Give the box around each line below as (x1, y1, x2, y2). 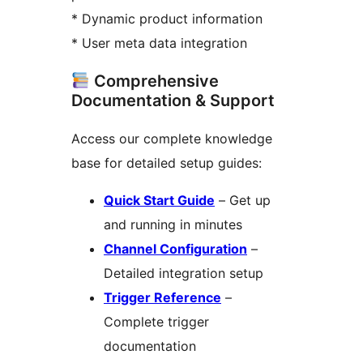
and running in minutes (104, 216, 242, 233)
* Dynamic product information (71, 11, 263, 28)
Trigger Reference (104, 289, 221, 306)
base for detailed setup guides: (71, 155, 262, 172)
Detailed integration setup (104, 265, 263, 282)
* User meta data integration (71, 35, 247, 52)
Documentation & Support (71, 91, 275, 111)
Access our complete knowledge (71, 130, 272, 147)
